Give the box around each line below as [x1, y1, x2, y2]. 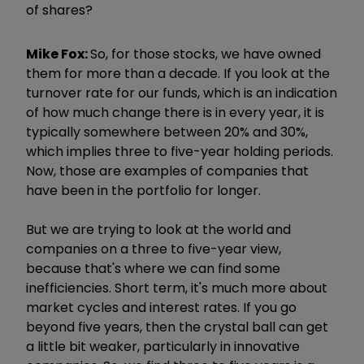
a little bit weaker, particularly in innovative [26, 336, 300, 356]
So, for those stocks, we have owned [90, 44, 321, 63]
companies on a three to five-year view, [26, 239, 281, 258]
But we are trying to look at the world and [26, 219, 291, 239]
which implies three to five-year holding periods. [26, 141, 333, 161]
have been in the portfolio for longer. [26, 180, 261, 200]
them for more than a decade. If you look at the [26, 63, 330, 83]
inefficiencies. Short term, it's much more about [26, 278, 327, 297]
